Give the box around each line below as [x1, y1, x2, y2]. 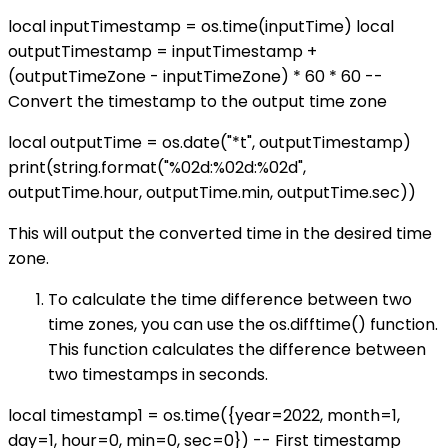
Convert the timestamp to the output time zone [8, 89, 387, 113]
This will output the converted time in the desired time [8, 221, 432, 245]
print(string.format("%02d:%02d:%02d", [8, 155, 306, 179]
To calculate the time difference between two [48, 287, 412, 311]
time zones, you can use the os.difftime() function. [48, 312, 438, 336]
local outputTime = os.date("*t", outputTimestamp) [8, 130, 411, 154]
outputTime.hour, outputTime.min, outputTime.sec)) [8, 180, 416, 204]
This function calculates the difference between [48, 337, 426, 361]
